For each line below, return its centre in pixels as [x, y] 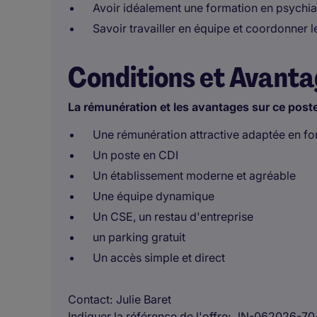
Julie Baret [144, 299]
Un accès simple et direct [159, 258]
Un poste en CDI [136, 155]
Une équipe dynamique [154, 196]
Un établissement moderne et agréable [194, 175]
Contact [89, 299]
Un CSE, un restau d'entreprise [173, 217]
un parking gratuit [139, 237]
